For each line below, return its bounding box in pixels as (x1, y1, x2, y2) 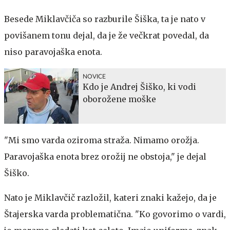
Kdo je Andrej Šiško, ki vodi (83, 82, 196, 92)
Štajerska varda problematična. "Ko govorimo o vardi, (4, 209, 226, 219)
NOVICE (83, 73, 106, 80)
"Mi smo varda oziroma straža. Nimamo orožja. (4, 135, 199, 145)
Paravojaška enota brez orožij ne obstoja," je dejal (4, 151, 206, 162)
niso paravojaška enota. (4, 47, 102, 57)
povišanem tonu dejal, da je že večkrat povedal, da (4, 30, 209, 41)
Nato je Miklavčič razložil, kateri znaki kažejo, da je (4, 193, 217, 203)
